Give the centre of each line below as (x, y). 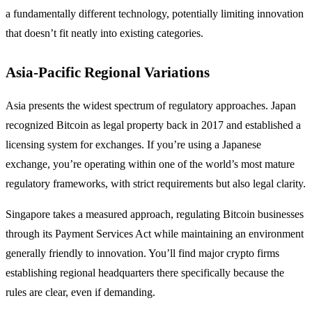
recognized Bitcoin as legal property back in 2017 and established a (153, 125)
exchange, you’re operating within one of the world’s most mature (150, 164)
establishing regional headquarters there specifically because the (145, 273)
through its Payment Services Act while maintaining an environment (155, 234)
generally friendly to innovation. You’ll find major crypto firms (142, 253)
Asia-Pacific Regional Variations (108, 72)
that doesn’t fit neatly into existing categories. (104, 33)
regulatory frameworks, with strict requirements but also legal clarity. (156, 184)
